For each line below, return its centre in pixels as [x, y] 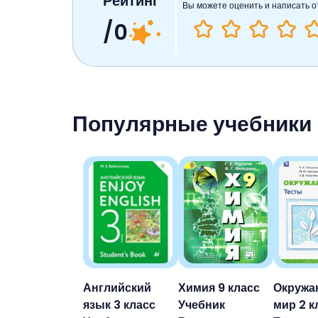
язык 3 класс [119, 305]
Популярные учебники [192, 124]
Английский [117, 287]
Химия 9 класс [219, 287]
